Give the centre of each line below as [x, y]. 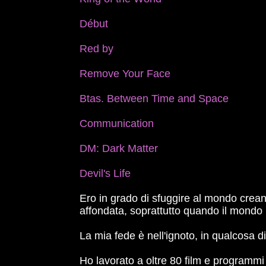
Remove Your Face [125, 74]
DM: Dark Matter [119, 148]
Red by [97, 49]
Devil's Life [105, 173]
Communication [117, 123]
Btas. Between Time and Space [154, 99]
